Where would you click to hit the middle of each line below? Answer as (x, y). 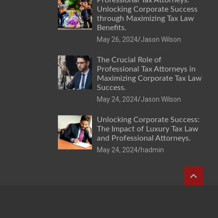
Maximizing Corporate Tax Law (149, 78)
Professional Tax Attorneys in (146, 69)
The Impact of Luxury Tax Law (147, 129)
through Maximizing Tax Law (145, 18)
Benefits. (111, 27)
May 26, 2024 (117, 39)
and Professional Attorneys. (144, 138)
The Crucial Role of (129, 60)
